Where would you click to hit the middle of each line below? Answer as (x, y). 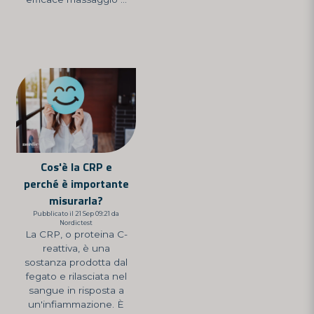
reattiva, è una (76, 248)
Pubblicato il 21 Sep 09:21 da (76, 214)
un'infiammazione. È (76, 305)
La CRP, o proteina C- (76, 234)
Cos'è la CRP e (76, 167)
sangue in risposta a (76, 291)
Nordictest (76, 223)
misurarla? (76, 201)
